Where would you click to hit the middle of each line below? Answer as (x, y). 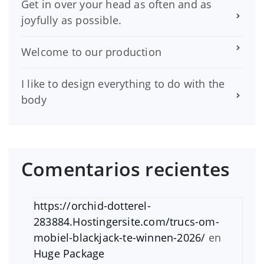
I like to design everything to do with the (123, 83)
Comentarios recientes (126, 169)
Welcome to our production (91, 52)
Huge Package (69, 253)
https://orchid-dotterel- (92, 205)
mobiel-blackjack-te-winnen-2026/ (120, 237)
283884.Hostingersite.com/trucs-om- (126, 221)
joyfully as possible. (72, 20)
